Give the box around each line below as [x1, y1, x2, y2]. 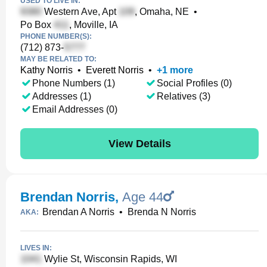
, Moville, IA [69, 20, 118, 30]
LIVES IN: [20, 244, 52, 252]
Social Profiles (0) [156, 78, 232, 88]
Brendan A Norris [42, 207, 114, 217]
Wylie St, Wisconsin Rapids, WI [42, 254, 177, 264]
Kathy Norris [20, 65, 73, 75]
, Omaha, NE [135, 7, 189, 17]
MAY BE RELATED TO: [20, 55, 97, 63]
